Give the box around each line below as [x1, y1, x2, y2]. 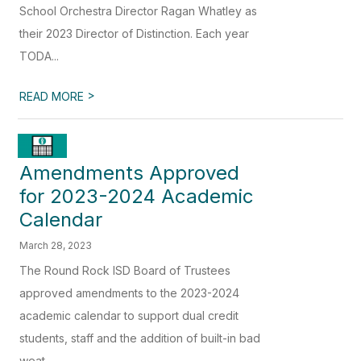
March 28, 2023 [19, 239, 93, 252]
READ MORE [19, 89, 88, 103]
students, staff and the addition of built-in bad [19, 331, 261, 346]
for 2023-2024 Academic [19, 185, 255, 209]
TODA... [19, 48, 60, 63]
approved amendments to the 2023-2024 [19, 286, 240, 301]
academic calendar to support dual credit [19, 309, 239, 323]
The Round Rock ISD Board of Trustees [19, 263, 231, 278]
